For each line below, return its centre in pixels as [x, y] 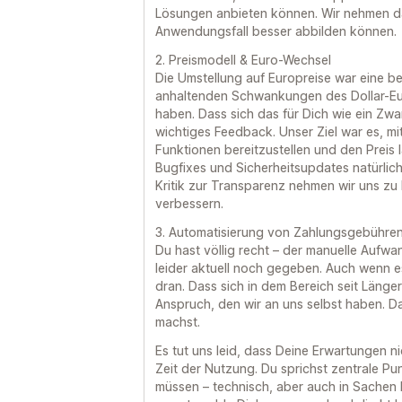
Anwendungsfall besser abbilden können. [276, 31]
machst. [178, 322]
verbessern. [189, 203]
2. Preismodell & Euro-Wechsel [243, 60]
